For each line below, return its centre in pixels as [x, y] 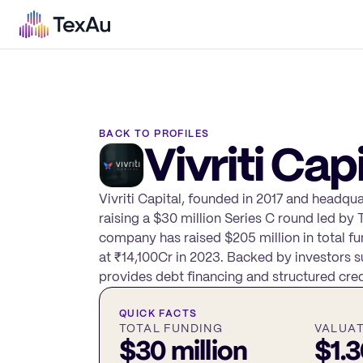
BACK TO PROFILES [154, 134]
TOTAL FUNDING [171, 328]
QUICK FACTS [158, 314]
